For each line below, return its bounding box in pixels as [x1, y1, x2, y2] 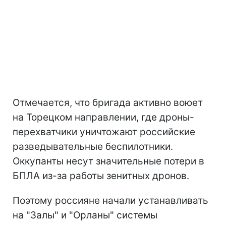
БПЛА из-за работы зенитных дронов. [13, 169, 189, 182]
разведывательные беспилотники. [13, 140, 173, 152]
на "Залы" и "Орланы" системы [13, 209, 157, 221]
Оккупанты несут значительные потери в [13, 155, 204, 167]
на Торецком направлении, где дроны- [13, 111, 194, 123]
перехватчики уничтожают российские [13, 126, 195, 138]
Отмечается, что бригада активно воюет [13, 96, 203, 108]
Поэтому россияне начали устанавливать [13, 194, 208, 206]
